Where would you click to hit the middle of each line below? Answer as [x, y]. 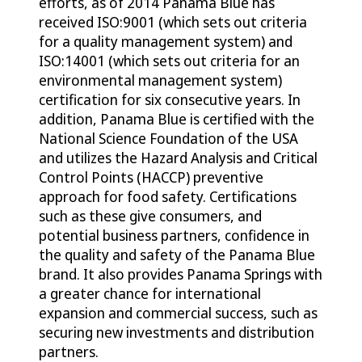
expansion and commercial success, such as [178, 313]
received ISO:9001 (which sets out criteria [173, 22]
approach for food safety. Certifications [168, 197]
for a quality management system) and [166, 42]
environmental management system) [160, 80]
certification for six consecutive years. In [170, 100]
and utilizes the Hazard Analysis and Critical [178, 158]
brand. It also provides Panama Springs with [181, 274]
